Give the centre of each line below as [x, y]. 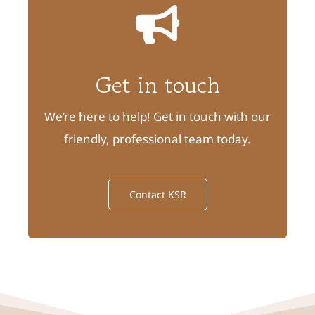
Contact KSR [157, 194]
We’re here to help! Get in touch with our [157, 116]
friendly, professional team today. [157, 139]
